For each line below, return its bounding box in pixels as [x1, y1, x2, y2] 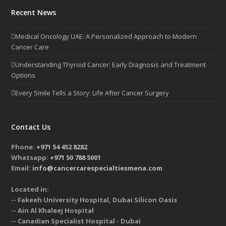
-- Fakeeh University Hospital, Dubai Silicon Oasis [11, 195, 178, 205]
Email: [11, 163, 33, 173]
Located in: [11, 185, 49, 194]
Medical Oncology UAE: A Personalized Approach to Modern [15, 31, 197, 41]
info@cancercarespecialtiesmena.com [32, 163, 163, 173]
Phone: [11, 142, 37, 152]
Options [11, 70, 36, 80]
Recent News [11, 8, 56, 18]
